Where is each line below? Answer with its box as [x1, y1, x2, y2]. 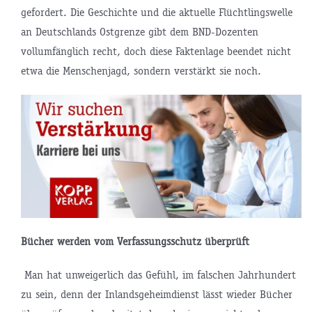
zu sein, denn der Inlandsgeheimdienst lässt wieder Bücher [20, 287, 292, 301]
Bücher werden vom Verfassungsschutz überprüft [20, 234, 249, 248]
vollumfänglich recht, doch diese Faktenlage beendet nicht [20, 45, 291, 58]
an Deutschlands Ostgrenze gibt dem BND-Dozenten [20, 25, 258, 39]
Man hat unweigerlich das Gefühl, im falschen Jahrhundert [24, 267, 296, 281]
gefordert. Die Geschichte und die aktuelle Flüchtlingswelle [20, 6, 292, 19]
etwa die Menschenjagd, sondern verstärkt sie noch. [20, 64, 261, 78]
